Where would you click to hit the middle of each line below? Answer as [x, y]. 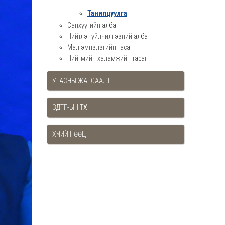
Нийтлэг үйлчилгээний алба [107, 36]
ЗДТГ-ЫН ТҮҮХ [70, 107]
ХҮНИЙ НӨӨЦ [69, 134]
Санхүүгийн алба [91, 25]
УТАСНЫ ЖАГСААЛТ [81, 81]
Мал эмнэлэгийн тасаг [100, 47]
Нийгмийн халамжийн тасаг [107, 58]
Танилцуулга [107, 13]
